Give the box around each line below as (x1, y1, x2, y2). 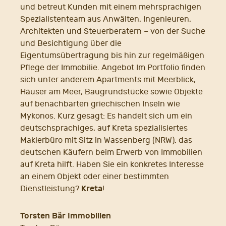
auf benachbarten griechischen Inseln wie (20, 99, 180, 109)
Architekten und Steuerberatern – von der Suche (20, 27, 205, 36)
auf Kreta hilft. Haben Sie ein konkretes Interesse (20, 160, 204, 169)
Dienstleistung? (20, 184, 81, 194)
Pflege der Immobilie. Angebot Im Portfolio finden (20, 63, 205, 73)
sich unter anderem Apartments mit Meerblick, (20, 75, 196, 85)
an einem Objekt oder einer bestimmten (20, 172, 169, 182)
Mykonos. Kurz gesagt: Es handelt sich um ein (20, 111, 192, 121)
